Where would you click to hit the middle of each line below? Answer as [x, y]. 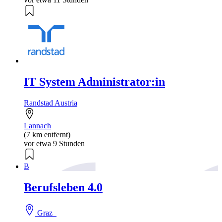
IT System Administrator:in [94, 82]
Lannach [37, 125]
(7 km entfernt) [47, 134]
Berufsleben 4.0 [63, 187]
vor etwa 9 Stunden [54, 143]
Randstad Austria [51, 103]
